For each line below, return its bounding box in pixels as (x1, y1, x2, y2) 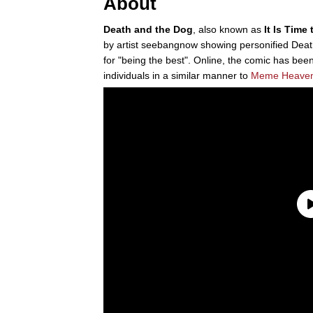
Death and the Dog (103, 23, 193, 35)
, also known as (193, 23, 264, 35)
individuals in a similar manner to (103, 69, 251, 81)
